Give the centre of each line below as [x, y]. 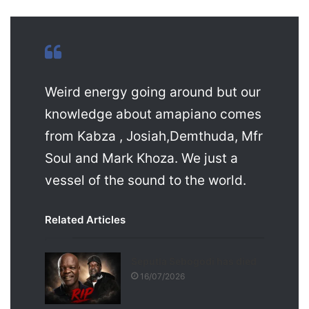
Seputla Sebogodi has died [194, 261]
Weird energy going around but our [153, 92]
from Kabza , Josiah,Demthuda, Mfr [154, 136]
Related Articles [85, 220]
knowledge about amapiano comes [153, 114]
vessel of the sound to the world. [146, 180]
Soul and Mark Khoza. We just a [141, 158]
